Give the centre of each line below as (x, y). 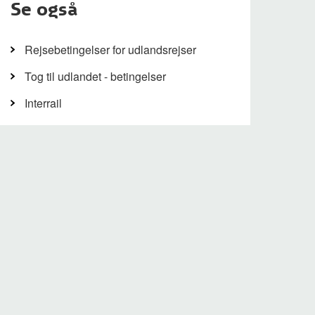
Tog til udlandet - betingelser (95, 76)
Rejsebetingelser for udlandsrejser (110, 50)
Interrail (43, 103)
